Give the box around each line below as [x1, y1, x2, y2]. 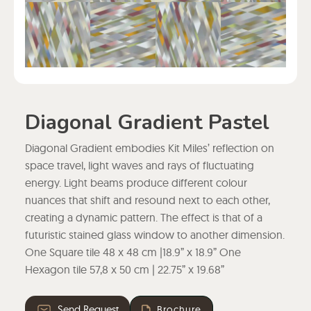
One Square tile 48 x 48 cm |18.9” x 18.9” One [24, 245, 241, 260]
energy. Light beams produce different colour [24, 176, 247, 190]
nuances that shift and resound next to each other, [24, 193, 270, 208]
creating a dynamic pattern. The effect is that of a [24, 210, 262, 225]
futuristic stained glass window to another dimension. [24, 228, 285, 242]
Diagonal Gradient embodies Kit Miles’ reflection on [24, 141, 274, 155]
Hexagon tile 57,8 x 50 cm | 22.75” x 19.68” [24, 262, 224, 277]
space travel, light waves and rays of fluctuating [24, 158, 254, 173]
